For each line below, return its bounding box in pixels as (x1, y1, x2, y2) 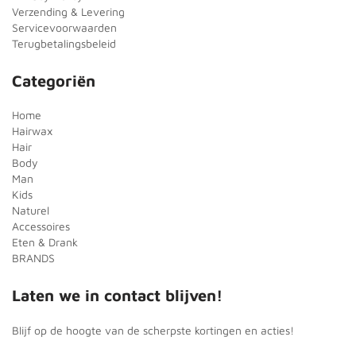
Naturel (12, 203, 49, 217)
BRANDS (12, 250, 55, 265)
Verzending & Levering (12, 4, 125, 18)
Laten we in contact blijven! (12, 285, 222, 304)
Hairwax (12, 123, 52, 137)
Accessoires (12, 219, 70, 233)
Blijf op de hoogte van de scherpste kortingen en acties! (12, 323, 294, 337)
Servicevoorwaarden (12, 20, 117, 34)
